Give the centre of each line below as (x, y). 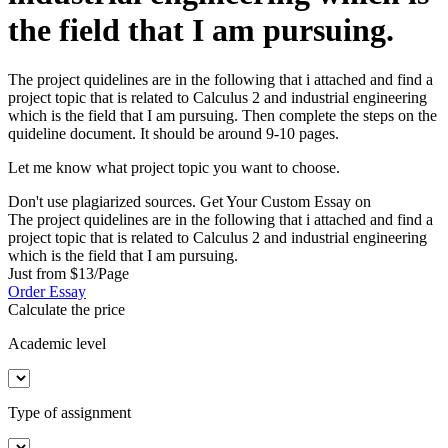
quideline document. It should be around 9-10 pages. (173, 133)
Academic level (57, 343)
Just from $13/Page (68, 273)
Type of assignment (69, 412)
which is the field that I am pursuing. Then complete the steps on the (222, 115)
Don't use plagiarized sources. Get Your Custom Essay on (189, 201)
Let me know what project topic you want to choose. (174, 167)
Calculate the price (66, 309)
